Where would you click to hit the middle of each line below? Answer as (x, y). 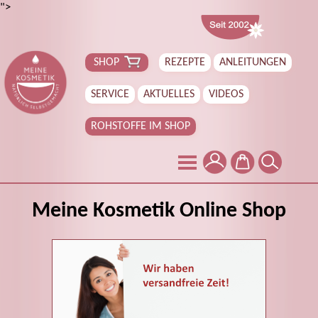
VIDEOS (226, 94)
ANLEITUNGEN (253, 62)
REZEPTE (185, 62)
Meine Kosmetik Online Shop (159, 212)
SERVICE (110, 94)
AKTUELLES (169, 94)
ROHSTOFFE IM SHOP (141, 126)
